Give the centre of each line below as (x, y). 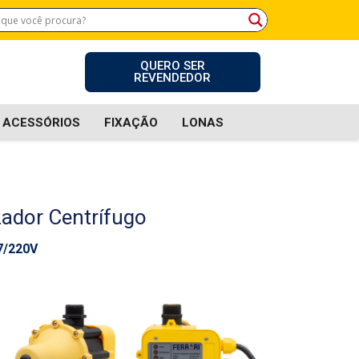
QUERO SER (172, 66)
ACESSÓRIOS (41, 123)
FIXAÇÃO (131, 123)
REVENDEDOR (173, 78)
